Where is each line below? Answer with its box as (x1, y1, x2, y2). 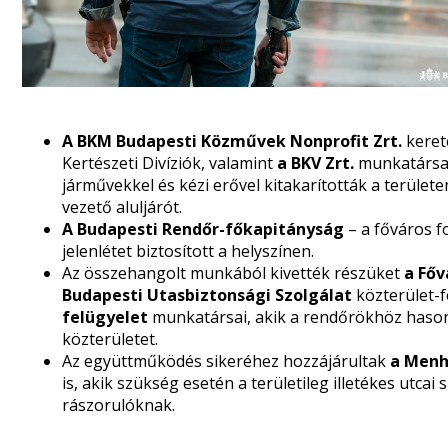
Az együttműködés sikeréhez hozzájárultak (62, 350, 386, 372)
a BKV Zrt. (277, 152, 354, 174)
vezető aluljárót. (62, 196, 182, 218)
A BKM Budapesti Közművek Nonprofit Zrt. (62, 130, 402, 152)
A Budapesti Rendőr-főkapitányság (62, 218, 344, 240)
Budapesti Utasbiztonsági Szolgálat (62, 284, 352, 306)
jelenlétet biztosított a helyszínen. (62, 240, 314, 262)
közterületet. (62, 328, 158, 350)
